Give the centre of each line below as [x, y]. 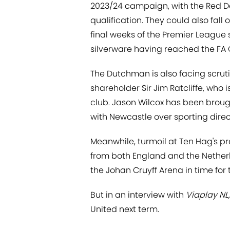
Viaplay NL [207, 195]
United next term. [125, 209]
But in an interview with [138, 195]
